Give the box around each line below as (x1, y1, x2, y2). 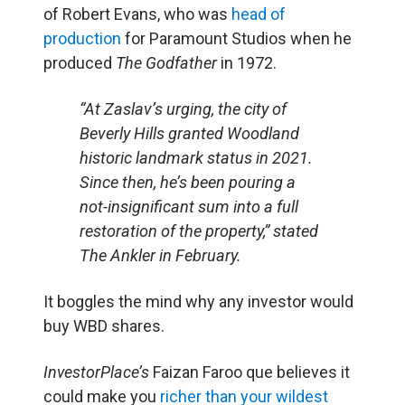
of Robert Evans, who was (43, 5, 231, 24)
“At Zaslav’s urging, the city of (80, 99, 287, 119)
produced (43, 53, 116, 73)
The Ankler (80, 246, 159, 266)
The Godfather (116, 53, 221, 73)
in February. (159, 246, 241, 266)
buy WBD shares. (43, 316, 165, 336)
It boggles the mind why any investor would (43, 292, 353, 312)
